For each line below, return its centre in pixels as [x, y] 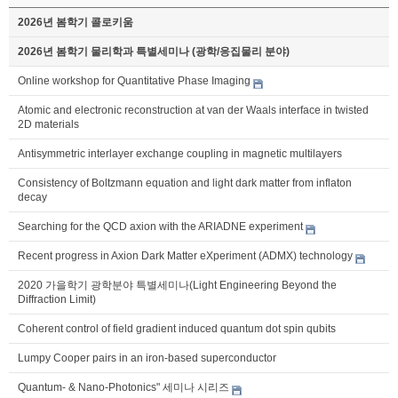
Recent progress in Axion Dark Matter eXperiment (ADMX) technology [185, 256]
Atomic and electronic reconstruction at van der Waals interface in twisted [193, 111]
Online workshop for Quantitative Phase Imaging [134, 81]
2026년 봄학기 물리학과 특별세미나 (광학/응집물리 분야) [154, 52]
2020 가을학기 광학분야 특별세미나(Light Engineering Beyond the [177, 286]
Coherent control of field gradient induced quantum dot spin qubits [177, 329]
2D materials [48, 125]
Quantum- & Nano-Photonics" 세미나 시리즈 [123, 388]
